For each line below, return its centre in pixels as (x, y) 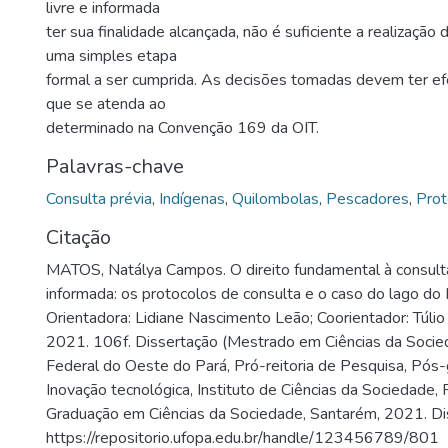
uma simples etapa (111, 56)
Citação (78, 237)
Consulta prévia (99, 199)
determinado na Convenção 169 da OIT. (182, 128)
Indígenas (192, 199)
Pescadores (367, 199)
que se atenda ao (106, 104)
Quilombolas (275, 199)
